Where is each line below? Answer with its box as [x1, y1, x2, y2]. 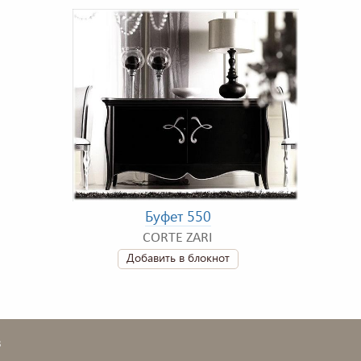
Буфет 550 [144, 205, 211, 226]
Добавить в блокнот [126, 249, 230, 265]
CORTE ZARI [143, 230, 213, 246]
